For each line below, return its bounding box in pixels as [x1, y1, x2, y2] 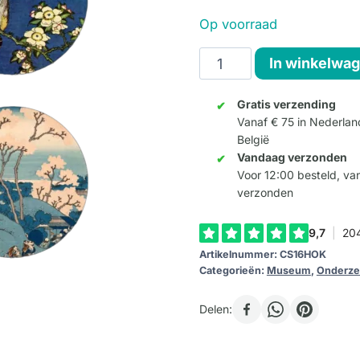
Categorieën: [198, 264, 267, 277]
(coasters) [198, 94, 270, 112]
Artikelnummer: [198, 248, 280, 261]
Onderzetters [198, 49, 291, 67]
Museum [266, 264, 311, 277]
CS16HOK [279, 248, 326, 261]
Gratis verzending [236, 97, 336, 112]
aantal [198, 117, 239, 134]
